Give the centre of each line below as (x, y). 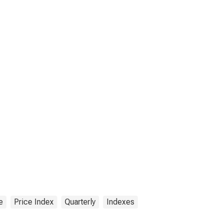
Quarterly (80, 202)
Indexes (120, 202)
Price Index (34, 202)
